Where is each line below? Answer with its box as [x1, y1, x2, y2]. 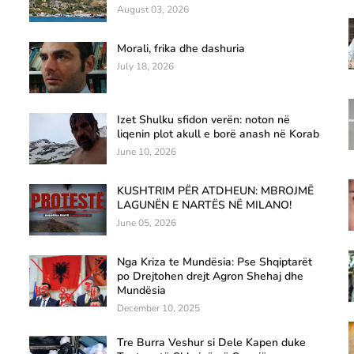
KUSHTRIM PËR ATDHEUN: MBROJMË [117, 183, 314, 198]
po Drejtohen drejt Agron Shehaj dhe [117, 269, 304, 284]
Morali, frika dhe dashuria [117, 41, 246, 56]
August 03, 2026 [117, 3, 190, 16]
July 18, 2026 [117, 60, 175, 73]
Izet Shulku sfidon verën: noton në [117, 112, 291, 127]
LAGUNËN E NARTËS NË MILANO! [117, 198, 292, 213]
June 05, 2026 [117, 217, 177, 229]
